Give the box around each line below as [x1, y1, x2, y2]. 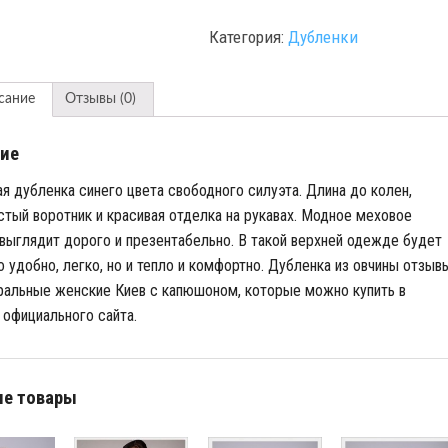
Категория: [209, 26, 289, 47]
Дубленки [288, 26, 359, 47]
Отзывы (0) [64, 92, 136, 107]
